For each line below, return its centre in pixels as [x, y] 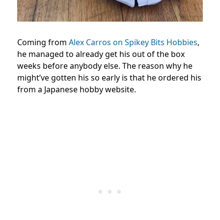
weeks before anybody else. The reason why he [105, 66]
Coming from [43, 42]
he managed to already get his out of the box [101, 54]
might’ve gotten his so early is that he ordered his [109, 78]
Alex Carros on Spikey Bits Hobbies [133, 42]
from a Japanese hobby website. [77, 90]
